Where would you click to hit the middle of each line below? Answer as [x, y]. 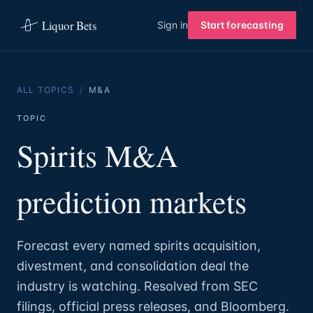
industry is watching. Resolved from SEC [137, 286]
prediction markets [132, 201]
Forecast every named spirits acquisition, [139, 246]
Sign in [172, 25]
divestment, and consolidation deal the [133, 266]
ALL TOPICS [45, 90]
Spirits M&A [97, 155]
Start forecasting [242, 25]
